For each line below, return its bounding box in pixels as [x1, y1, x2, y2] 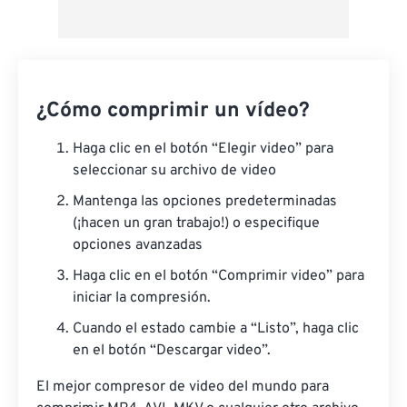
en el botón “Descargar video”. [73, 342, 271, 361]
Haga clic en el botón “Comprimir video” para [73, 267, 364, 286]
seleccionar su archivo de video [73, 162, 276, 181]
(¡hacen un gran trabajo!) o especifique [73, 214, 320, 233]
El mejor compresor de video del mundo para [36, 378, 329, 397]
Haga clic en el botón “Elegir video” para [73, 140, 333, 159]
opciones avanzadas [73, 236, 203, 255]
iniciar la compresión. [73, 289, 211, 308]
